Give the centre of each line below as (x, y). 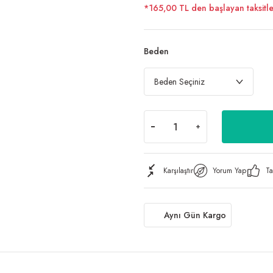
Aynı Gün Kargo (195, 215)
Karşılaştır (178, 171)
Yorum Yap (229, 171)
